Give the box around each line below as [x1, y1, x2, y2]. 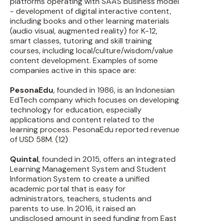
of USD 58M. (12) [10, 134, 68, 145]
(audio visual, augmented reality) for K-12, [10, 26, 157, 36]
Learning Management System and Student [10, 164, 166, 174]
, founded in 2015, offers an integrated [38, 154, 176, 164]
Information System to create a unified [10, 174, 149, 184]
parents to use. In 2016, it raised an [10, 203, 136, 214]
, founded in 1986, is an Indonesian [53, 85, 175, 95]
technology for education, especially [10, 105, 142, 115]
